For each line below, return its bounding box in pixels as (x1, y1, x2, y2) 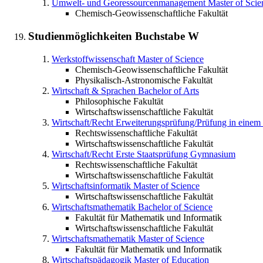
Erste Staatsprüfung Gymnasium (116, 149, 235, 159)
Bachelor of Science (138, 201, 213, 212)
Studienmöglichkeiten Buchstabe (28, 29, 188, 42)
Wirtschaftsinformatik (52, 180, 131, 191)
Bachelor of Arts (138, 85, 199, 96)
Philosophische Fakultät (75, 96, 163, 106)
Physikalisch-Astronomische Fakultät (75, 75, 213, 85)
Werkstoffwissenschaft (52, 53, 135, 64)
